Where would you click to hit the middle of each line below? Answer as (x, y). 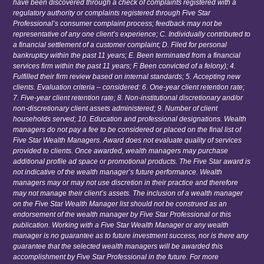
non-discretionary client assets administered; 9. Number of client (115, 108)
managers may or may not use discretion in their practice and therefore (126, 182)
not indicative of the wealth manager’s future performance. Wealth (118, 172)
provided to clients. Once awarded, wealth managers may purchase (121, 151)
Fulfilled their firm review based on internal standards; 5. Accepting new (127, 76)
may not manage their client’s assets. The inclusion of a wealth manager (128, 193)
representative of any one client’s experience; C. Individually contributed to (132, 34)
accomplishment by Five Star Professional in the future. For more (116, 257)
